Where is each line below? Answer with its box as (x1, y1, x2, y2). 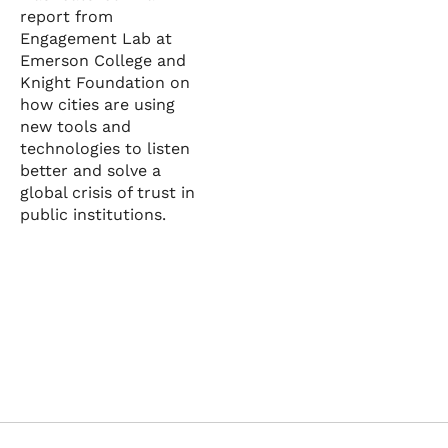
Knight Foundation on (20, 73, 190, 93)
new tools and (20, 117, 131, 137)
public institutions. (20, 205, 166, 225)
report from (20, 7, 113, 27)
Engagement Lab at (20, 29, 172, 49)
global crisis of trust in (20, 183, 195, 203)
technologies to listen (20, 139, 190, 159)
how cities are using (20, 95, 175, 115)
